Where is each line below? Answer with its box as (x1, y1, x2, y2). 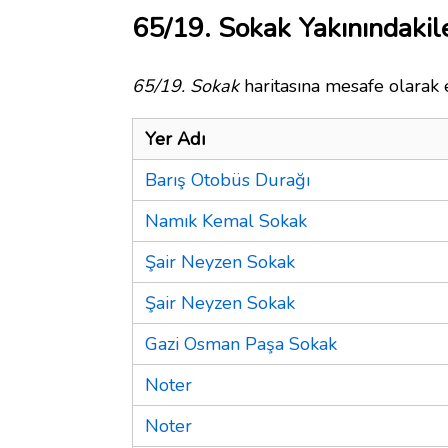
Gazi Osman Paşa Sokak (145, 331, 337, 356)
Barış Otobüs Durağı (145, 167, 310, 192)
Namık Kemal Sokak (145, 208, 307, 233)
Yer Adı (145, 126, 205, 151)
